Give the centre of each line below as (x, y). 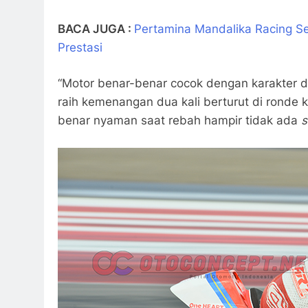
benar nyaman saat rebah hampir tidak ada (179, 121)
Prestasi (80, 47)
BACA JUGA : (96, 29)
